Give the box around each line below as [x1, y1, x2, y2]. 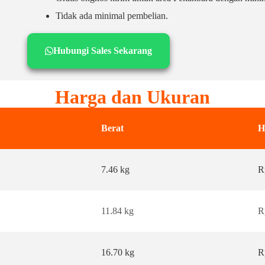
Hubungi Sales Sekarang [53, 46, 153, 56]
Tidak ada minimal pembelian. [56, 11, 169, 21]
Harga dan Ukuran [55, 86, 210, 108]
